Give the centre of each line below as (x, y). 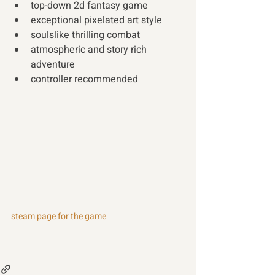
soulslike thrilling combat (87, 35)
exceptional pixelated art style (98, 20)
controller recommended (84, 79)
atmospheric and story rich (90, 50)
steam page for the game (59, 216)
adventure (54, 64)
